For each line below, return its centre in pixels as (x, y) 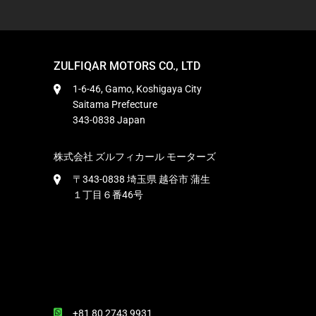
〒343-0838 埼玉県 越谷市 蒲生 (141, 179)
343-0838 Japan (109, 120)
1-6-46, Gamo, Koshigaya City (137, 89)
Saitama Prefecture (115, 104)
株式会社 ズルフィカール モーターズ (135, 157)
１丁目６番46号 (108, 195)
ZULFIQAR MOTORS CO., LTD (127, 66)
